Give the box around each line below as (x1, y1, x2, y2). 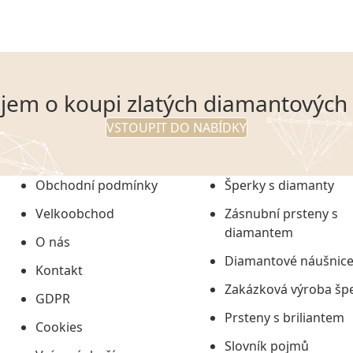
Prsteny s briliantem (225, 309, 344, 327)
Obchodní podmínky (35, 176, 158, 195)
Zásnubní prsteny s (225, 205, 338, 223)
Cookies (35, 318, 83, 336)
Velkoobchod (35, 205, 114, 223)
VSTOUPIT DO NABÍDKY (106, 119, 247, 137)
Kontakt (35, 262, 83, 280)
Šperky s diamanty (225, 176, 334, 195)
